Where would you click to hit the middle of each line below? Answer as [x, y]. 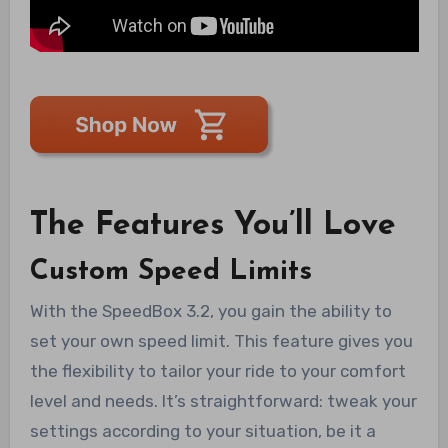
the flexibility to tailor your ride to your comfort [217, 371]
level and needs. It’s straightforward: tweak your [223, 401]
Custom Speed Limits [170, 271]
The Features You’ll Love [212, 226]
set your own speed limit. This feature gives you [221, 341]
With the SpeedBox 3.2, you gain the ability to [210, 311]
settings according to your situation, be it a [202, 431]
